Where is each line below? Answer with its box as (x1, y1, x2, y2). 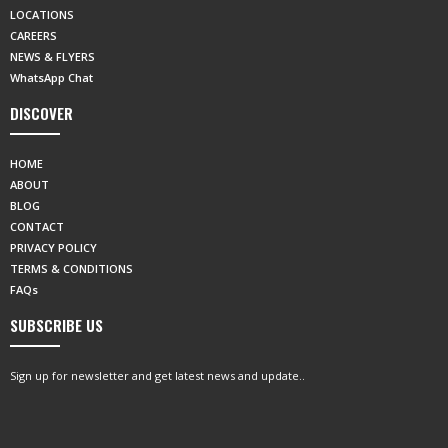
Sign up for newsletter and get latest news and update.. (10, 368, 305, 383)
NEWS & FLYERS (10, 49, 95, 64)
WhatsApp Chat (10, 70, 93, 85)
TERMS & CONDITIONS (10, 261, 133, 276)
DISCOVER (10, 102, 73, 124)
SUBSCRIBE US (10, 314, 103, 336)
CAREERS (10, 28, 57, 43)
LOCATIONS (10, 7, 74, 22)
